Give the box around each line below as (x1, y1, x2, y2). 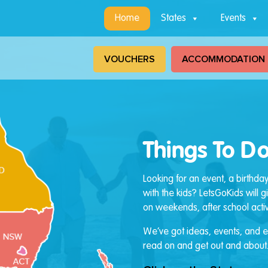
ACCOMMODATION (182, 54, 265, 64)
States (161, 13, 186, 23)
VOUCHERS (104, 54, 155, 64)
